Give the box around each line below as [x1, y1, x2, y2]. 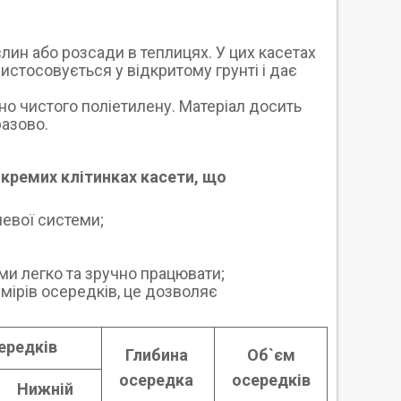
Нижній [17, 380, 73, 398]
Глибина [124, 346, 192, 364]
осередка [119, 371, 197, 389]
